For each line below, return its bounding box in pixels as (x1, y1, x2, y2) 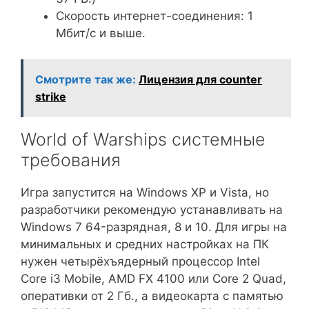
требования (21, 150, 121, 171)
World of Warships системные (21, 129, 266, 150)
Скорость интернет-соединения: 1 (56, 8, 253, 23)
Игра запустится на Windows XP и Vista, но (21, 186, 269, 200)
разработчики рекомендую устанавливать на (21, 203, 283, 217)
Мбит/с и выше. (56, 26, 146, 40)
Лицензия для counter (139, 72, 262, 87)
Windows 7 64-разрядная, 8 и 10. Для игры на (21, 220, 287, 235)
